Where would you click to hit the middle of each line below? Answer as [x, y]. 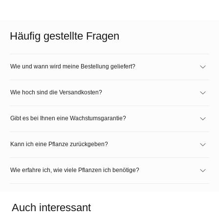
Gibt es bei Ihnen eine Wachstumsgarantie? [68, 118]
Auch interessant [51, 207]
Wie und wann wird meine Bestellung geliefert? [73, 66]
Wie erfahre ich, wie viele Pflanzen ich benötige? [75, 170]
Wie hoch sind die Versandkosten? [56, 92]
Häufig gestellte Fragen [65, 36]
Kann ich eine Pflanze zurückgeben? [59, 144]
